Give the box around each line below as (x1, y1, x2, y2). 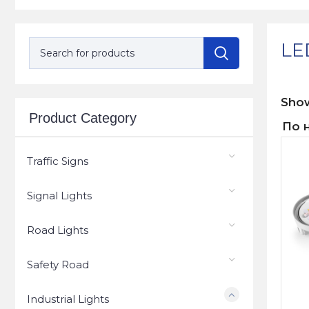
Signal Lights (27, 189, 92, 202)
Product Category (29, 110, 137, 126)
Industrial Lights (27, 292, 109, 306)
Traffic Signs (27, 154, 88, 168)
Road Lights (27, 223, 88, 237)
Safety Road (27, 258, 89, 271)
